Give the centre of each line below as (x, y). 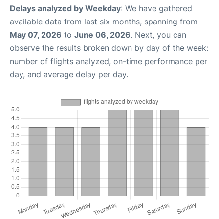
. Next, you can (158, 35)
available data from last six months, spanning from (104, 22)
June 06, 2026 (102, 35)
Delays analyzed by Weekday (65, 8)
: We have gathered (156, 8)
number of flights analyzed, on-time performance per (109, 61)
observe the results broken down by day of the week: (109, 48)
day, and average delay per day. (69, 74)
